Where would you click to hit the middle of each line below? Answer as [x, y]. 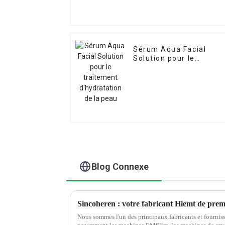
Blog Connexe [120, 166]
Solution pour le [164, 59]
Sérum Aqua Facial [170, 49]
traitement [154, 68]
